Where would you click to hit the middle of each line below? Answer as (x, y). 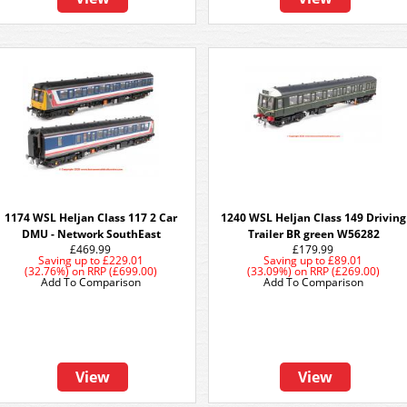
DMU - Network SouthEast (91, 234)
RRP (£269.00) (345, 271)
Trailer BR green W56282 (313, 234)
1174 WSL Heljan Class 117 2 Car (91, 218)
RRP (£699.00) (122, 271)
